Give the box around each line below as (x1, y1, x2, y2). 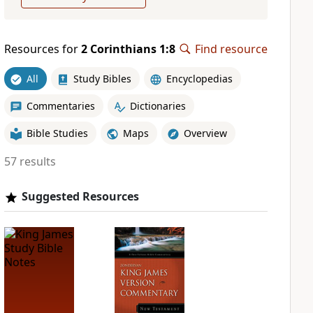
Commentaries (26, 99, 95, 112)
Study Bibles (73, 71, 131, 85)
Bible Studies (26, 126, 88, 140)
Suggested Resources (21, 189, 139, 204)
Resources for (3, 41, 81, 57)
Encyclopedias (166, 71, 233, 85)
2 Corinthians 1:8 (80, 41, 175, 57)
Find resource (195, 41, 268, 57)
